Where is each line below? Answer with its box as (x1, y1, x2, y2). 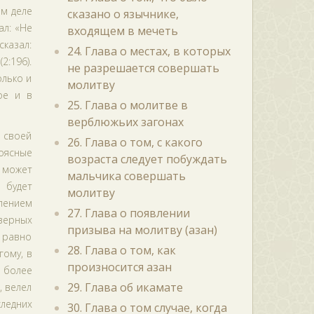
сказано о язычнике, (67, 6, 179, 22)
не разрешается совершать (67, 60, 219, 76)
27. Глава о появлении (67, 205, 190, 221)
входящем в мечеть (67, 23, 178, 39)
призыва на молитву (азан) (67, 222, 217, 238)
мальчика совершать (67, 168, 186, 184)
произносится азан (67, 259, 172, 275)
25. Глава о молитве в (67, 97, 188, 113)
